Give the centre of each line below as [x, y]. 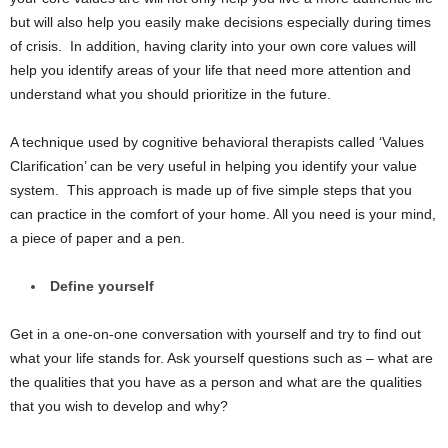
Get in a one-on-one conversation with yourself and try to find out [215, 334]
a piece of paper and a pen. [97, 238]
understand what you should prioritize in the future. [170, 94]
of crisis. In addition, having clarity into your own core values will [213, 46]
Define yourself [102, 286]
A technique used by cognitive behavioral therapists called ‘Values [217, 142]
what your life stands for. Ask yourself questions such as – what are [221, 358]
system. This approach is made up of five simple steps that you [211, 190]
